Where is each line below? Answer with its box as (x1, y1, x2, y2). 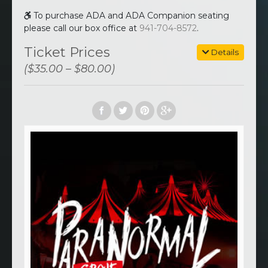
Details (209, 47, 239, 57)
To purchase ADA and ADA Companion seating (33, 10, 229, 21)
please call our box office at (24, 23, 137, 33)
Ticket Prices (24, 44, 110, 60)
